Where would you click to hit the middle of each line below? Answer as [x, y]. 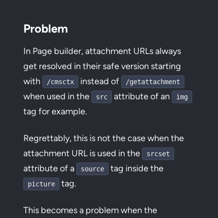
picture [41, 184]
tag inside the [136, 168]
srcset [158, 154]
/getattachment [153, 82]
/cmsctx [60, 82]
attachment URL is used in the [83, 153]
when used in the [57, 96]
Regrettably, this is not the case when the [104, 138]
